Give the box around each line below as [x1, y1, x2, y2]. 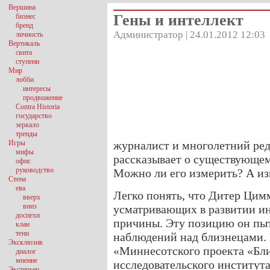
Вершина [8, 3, 36, 11]
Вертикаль [8, 39, 40, 48]
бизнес [16, 12, 36, 20]
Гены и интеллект [113, 11, 243, 29]
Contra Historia [16, 102, 60, 111]
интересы [23, 84, 51, 93]
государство [16, 111, 52, 120]
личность [16, 30, 43, 39]
